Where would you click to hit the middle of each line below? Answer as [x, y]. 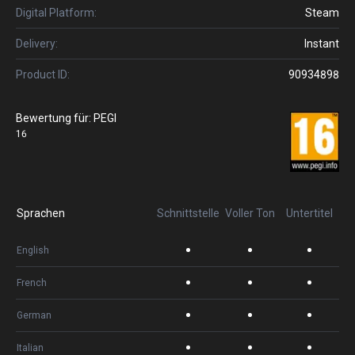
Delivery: [37, 44]
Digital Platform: [56, 13]
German [34, 315]
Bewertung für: [53, 118]
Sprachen [41, 213]
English [33, 250]
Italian [30, 348]
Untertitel [309, 213]
